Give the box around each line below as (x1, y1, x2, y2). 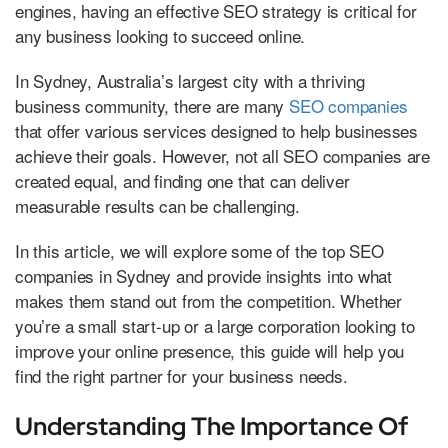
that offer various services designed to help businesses (15, 117, 418, 143)
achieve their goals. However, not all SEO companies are (15, 142, 430, 168)
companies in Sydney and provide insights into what (15, 262, 392, 288)
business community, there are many (15, 92, 290, 118)
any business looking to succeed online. (15, 22, 306, 48)
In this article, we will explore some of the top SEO (15, 237, 384, 263)
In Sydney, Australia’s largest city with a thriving (15, 67, 365, 93)
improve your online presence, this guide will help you (15, 337, 405, 363)
